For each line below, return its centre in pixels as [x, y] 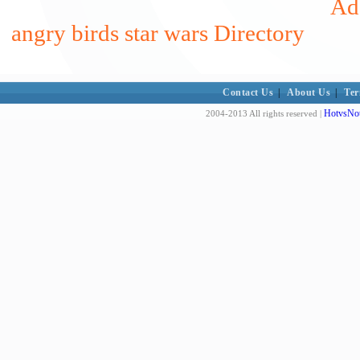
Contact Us [248, 92]
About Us [309, 92]
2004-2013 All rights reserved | [265, 113]
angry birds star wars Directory [158, 33]
